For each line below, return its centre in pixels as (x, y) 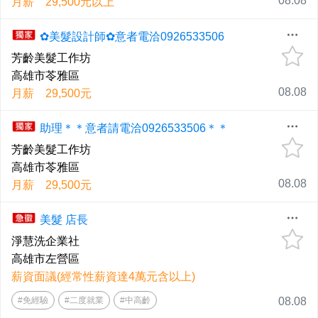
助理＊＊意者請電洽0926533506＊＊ (134, 128)
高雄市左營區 (45, 259)
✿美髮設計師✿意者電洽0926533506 (132, 37)
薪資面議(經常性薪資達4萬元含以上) (103, 276)
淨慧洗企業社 (45, 241)
